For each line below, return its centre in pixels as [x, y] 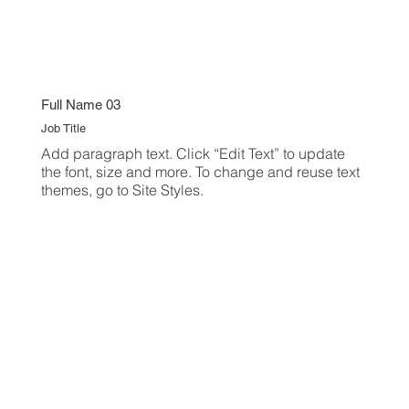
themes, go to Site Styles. [122, 190]
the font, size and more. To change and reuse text [200, 172]
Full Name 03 [80, 105]
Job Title [63, 129]
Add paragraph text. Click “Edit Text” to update [193, 154]
